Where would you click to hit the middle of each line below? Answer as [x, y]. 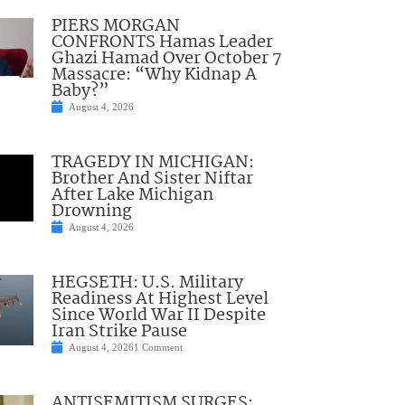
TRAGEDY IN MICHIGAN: [152, 162]
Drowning [91, 211]
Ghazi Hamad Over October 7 [166, 58]
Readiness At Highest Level [160, 299]
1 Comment [158, 347]
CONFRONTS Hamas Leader [162, 42]
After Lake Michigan [132, 195]
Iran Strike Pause [119, 331]
